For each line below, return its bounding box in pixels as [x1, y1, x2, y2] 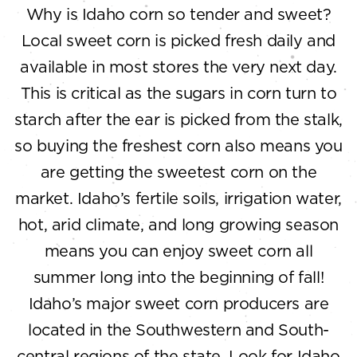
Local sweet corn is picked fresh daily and [21, 29, 336, 50]
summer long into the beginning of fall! [33, 266, 324, 287]
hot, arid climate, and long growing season [18, 214, 339, 234]
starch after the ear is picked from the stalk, [14, 108, 343, 129]
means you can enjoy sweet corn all [44, 240, 313, 261]
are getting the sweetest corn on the [40, 161, 317, 182]
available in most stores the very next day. [20, 56, 337, 76]
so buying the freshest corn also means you [14, 135, 343, 155]
